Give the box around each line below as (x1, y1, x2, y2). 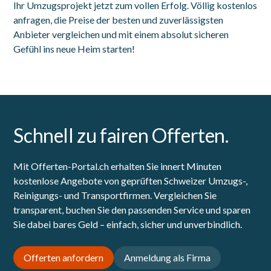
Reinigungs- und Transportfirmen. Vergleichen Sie (13, 189, 217, 201)
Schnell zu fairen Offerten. (13, 123, 229, 147)
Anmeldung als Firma (124, 251, 211, 263)
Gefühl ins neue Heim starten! (13, 42, 135, 54)
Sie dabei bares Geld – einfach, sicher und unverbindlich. (13, 218, 243, 230)
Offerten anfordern (24, 251, 104, 263)
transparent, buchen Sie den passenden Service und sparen (13, 203, 251, 215)
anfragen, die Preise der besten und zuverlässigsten (13, 13, 224, 25)
